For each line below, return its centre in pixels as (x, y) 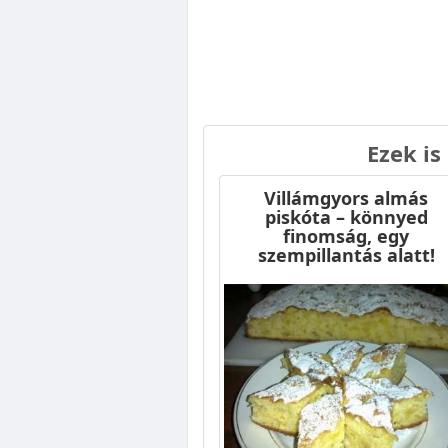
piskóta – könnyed (346, 217)
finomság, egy (346, 236)
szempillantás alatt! (346, 255)
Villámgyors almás (346, 198)
